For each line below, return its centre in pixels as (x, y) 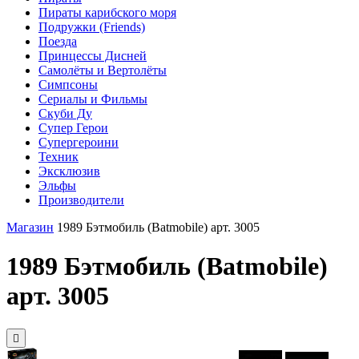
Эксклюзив (69, 171)
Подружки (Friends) (92, 27)
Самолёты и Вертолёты (103, 70)
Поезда (58, 41)
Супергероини (79, 142)
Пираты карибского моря (107, 12)
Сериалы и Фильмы (93, 99)
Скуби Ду (65, 113)
